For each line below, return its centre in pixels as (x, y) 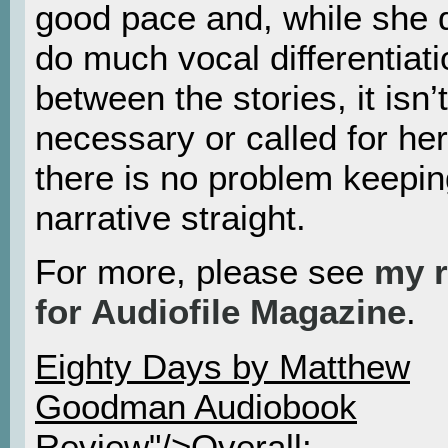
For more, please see (204, 272)
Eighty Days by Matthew (222, 366)
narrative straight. (170, 217)
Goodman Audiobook (196, 406)
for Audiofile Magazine (220, 312)
